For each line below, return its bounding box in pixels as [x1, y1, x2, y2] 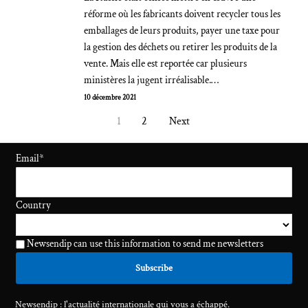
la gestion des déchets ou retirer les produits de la [84, 41, 278, 54]
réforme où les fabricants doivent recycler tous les [84, 8, 281, 21]
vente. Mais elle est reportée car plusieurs [84, 57, 247, 70]
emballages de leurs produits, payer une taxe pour [84, 24, 280, 37]
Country [16, 199, 52, 212]
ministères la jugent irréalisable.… [84, 74, 219, 87]
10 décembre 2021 [84, 93, 137, 102]
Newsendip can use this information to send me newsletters [25, 237, 264, 250]
